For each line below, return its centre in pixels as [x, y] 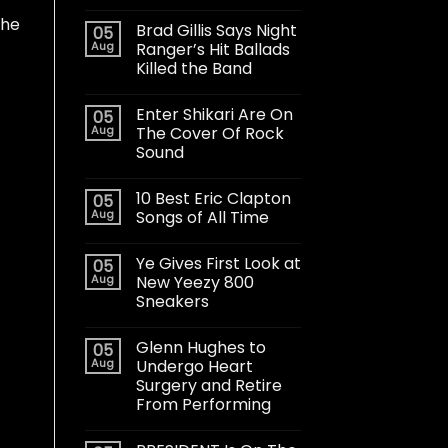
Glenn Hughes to [200, 347]
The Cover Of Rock [209, 133]
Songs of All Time [202, 217]
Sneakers [172, 301]
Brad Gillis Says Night [216, 30]
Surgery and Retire [208, 385]
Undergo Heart [194, 366]
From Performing [203, 404]
